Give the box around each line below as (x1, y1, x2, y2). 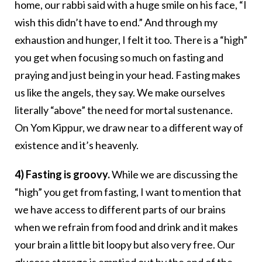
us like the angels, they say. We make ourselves (15, 86, 225, 99)
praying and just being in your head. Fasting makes (15, 68, 240, 82)
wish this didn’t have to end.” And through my (15, 16, 218, 29)
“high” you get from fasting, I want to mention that (15, 185, 242, 199)
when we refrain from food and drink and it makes (15, 220, 238, 234)
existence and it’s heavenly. (15, 139, 139, 152)
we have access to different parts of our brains (15, 203, 226, 216)
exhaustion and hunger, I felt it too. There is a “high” (15, 33, 247, 47)
